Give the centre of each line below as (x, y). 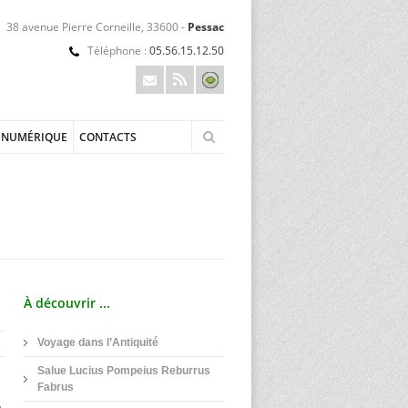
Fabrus (56, 387)
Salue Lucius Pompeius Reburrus (124, 371)
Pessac (206, 27)
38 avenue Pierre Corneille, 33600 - (97, 27)
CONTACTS (108, 137)
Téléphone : (118, 51)
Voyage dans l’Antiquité (98, 342)
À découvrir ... (67, 303)
